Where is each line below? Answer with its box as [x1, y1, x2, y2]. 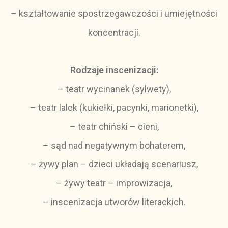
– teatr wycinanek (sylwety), [57, 83, 171, 94]
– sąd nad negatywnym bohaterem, [43, 140, 185, 151]
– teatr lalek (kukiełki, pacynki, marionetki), [30, 102, 198, 113]
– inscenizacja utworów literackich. [42, 196, 186, 207]
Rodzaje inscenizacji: [70, 65, 158, 75]
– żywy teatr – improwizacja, [56, 178, 172, 188]
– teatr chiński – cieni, [69, 121, 159, 132]
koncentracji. [88, 27, 140, 38]
